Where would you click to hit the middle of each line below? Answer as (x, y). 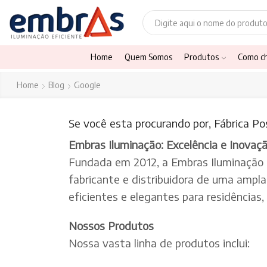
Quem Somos (149, 57)
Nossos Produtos (111, 225)
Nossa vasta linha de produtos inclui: (159, 243)
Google (87, 85)
